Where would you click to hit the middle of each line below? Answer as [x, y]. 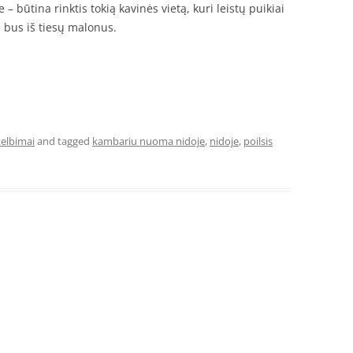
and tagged [63, 141]
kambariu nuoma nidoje [149, 141]
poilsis [258, 141]
